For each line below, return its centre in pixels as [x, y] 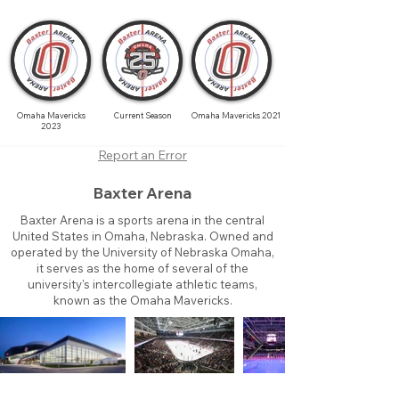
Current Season [142, 115]
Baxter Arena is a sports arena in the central [142, 220]
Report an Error [142, 155]
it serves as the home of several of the [142, 268]
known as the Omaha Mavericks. [142, 300]
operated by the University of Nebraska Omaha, [142, 252]
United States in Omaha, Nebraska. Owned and [142, 236]
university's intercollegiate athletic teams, [142, 284]
